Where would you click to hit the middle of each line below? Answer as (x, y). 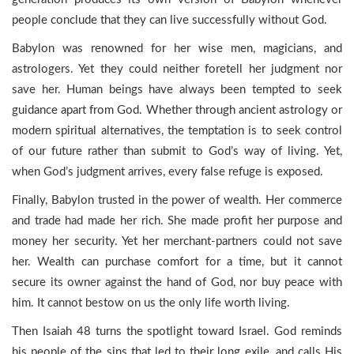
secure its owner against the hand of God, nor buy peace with (177, 282)
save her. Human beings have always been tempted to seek (177, 90)
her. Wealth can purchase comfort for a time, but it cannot (177, 262)
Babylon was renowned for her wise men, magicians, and (177, 49)
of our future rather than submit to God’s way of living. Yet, (177, 151)
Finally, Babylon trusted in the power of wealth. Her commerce (177, 200)
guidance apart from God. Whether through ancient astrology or (177, 110)
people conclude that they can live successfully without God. (169, 20)
